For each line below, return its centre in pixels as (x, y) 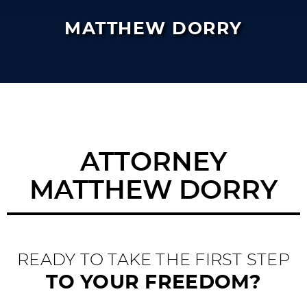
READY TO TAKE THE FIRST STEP (153, 261)
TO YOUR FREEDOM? (153, 283)
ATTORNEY (153, 163)
